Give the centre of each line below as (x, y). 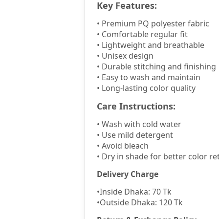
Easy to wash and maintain (151, 77)
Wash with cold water (142, 124)
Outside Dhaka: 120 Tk (141, 202)
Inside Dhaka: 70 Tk (136, 192)
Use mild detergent (137, 135)
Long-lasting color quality (149, 88)
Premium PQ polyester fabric (155, 23)
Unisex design (128, 56)
